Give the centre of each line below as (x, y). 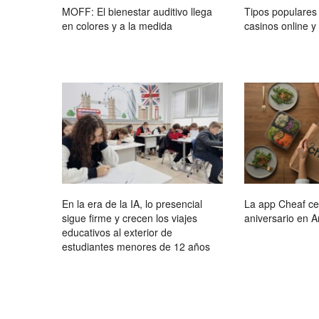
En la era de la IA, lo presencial (132, 203)
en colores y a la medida (117, 26)
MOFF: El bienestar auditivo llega (137, 12)
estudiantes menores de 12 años (136, 246)
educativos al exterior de (117, 232)
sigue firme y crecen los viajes (130, 218)
